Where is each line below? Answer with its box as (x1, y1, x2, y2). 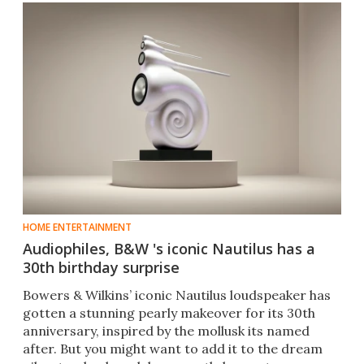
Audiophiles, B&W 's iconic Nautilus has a (23, 239, 315, 259)
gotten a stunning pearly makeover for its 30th (23, 305, 315, 322)
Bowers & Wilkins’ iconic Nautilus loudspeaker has (23, 287, 331, 304)
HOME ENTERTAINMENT (23, 220, 132, 235)
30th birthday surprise (23, 258, 180, 278)
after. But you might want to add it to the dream (23, 340, 323, 357)
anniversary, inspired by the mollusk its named (23, 323, 310, 340)
